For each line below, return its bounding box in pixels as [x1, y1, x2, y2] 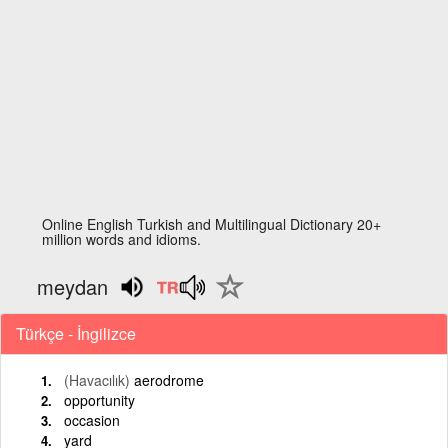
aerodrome [134, 369, 204, 390]
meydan [37, 272, 109, 301]
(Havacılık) [64, 369, 130, 390]
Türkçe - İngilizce [16, 321, 136, 345]
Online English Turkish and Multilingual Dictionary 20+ [42, 214, 382, 234]
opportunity [64, 389, 135, 410]
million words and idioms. [42, 229, 202, 249]
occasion [64, 409, 120, 430]
